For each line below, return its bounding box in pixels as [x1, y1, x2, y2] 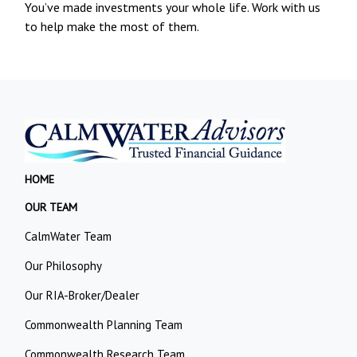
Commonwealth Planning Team [25, 316, 183, 332]
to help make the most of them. [25, 18, 200, 34]
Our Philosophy [25, 257, 103, 273]
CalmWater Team [25, 228, 112, 244]
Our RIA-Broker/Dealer [25, 287, 140, 303]
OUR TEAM [25, 199, 78, 214]
